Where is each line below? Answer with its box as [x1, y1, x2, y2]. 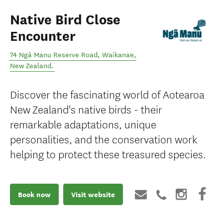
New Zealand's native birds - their [10, 101, 162, 116]
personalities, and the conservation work [10, 131, 197, 146]
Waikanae [102, 51, 134, 59]
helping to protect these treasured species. [10, 146, 206, 161]
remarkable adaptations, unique [10, 116, 156, 131]
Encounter [10, 28, 76, 45]
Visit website [71, 189, 115, 200]
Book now [18, 189, 51, 200]
